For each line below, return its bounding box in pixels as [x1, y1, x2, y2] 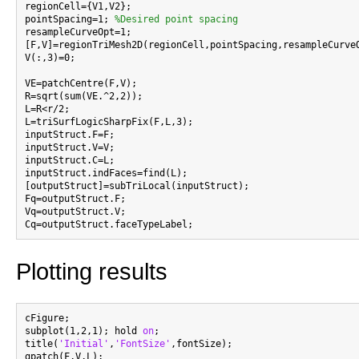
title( [25, 338, 58, 350]
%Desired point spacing [115, 14, 238, 26]
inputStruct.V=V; [25, 142, 115, 154]
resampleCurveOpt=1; [25, 26, 131, 38]
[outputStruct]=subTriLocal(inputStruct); [25, 180, 249, 192]
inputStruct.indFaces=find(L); [25, 167, 188, 179]
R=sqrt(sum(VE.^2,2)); [25, 91, 143, 103]
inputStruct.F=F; [25, 129, 115, 141]
